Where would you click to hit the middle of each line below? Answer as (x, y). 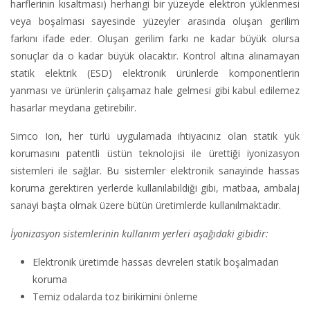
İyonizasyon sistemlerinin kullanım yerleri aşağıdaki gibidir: (139, 234)
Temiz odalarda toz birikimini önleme (115, 297)
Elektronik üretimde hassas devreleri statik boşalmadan (156, 262)
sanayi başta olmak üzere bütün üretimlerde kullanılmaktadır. (146, 206)
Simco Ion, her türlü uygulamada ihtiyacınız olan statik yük (155, 136)
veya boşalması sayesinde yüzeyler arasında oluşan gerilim (155, 21)
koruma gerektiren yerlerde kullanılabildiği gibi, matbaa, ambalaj (155, 188)
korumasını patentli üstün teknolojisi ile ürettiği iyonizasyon (155, 154)
